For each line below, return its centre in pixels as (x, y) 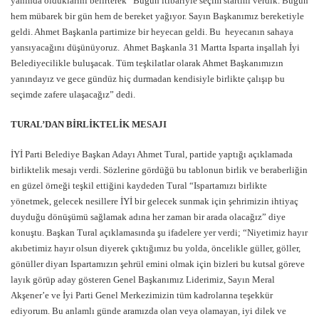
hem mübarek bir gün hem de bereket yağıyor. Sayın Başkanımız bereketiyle (157, 16)
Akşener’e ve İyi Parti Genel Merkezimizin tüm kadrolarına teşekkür (142, 296)
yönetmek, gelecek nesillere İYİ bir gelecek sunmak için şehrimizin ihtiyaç (155, 202)
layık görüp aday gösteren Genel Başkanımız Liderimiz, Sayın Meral (143, 280)
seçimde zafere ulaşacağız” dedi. (73, 95)
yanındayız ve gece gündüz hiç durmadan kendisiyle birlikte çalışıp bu (148, 79)
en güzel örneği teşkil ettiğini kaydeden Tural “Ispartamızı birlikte (139, 186)
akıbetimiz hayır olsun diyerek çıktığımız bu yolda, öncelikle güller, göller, (156, 249)
